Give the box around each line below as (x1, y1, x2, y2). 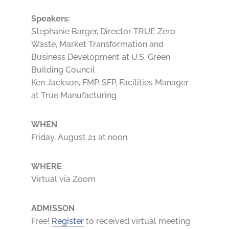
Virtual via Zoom (31, 174, 96, 185)
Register (51, 216, 84, 226)
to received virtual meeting (83, 216, 190, 226)
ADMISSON (31, 203, 75, 214)
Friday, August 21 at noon (31, 132, 127, 143)
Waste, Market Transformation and (31, 39, 164, 50)
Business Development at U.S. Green (31, 52, 170, 62)
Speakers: (31, 14, 70, 24)
